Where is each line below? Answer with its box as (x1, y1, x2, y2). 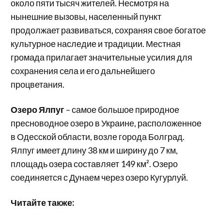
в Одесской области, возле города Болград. (11, 131, 185, 142)
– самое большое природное (64, 104, 180, 115)
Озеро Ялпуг (11, 104, 65, 115)
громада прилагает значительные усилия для (11, 52, 193, 63)
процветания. (11, 79, 65, 90)
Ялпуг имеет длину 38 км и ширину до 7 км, (11, 145, 178, 156)
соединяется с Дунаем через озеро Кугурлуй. (11, 172, 188, 183)
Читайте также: (11, 197, 75, 208)
